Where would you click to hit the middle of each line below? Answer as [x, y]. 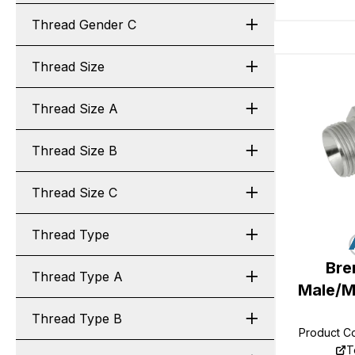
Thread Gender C [84, 25]
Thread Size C [74, 193]
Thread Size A [75, 109]
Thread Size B [74, 151]
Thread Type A [77, 277]
